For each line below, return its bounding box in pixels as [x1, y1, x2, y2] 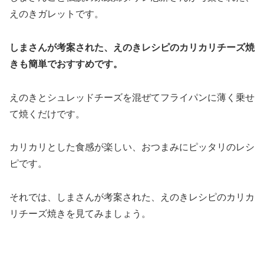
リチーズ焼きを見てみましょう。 [9, 209, 151, 219]
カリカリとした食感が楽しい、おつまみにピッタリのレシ [9, 142, 255, 153]
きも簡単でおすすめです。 [9, 58, 123, 69]
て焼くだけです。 [9, 108, 85, 119]
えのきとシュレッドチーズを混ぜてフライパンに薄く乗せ [9, 92, 255, 103]
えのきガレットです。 [9, 8, 104, 19]
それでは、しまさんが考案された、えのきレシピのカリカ [9, 192, 255, 203]
